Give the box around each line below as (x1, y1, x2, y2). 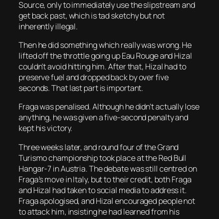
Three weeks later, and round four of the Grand (19, 141, 179, 153)
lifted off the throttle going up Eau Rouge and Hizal (19, 50, 192, 62)
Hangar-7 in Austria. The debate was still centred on (19, 163, 197, 174)
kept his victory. (19, 123, 73, 134)
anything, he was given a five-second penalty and (19, 112, 189, 123)
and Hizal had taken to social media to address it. (19, 184, 187, 196)
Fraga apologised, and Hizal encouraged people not (19, 195, 196, 206)
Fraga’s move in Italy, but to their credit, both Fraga (19, 174, 192, 185)
